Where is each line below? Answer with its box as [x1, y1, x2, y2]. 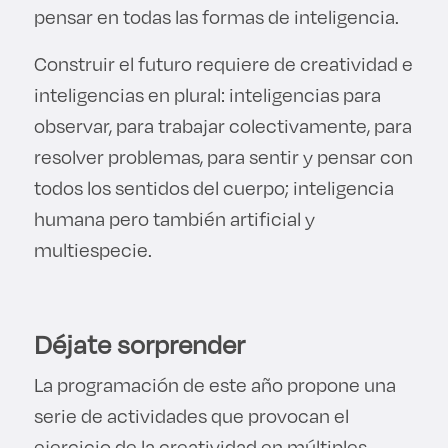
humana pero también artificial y [33, 204, 315, 232]
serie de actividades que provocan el [33, 401, 349, 429]
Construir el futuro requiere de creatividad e [33, 49, 413, 77]
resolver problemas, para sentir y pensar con [33, 142, 413, 170]
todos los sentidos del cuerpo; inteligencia [33, 173, 394, 201]
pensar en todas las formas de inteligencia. [33, 2, 403, 30]
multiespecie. [33, 235, 156, 263]
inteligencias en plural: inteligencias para [33, 80, 381, 108]
